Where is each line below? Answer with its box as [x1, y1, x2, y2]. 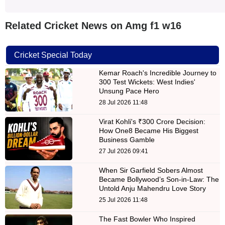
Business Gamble [98, 135, 155, 144]
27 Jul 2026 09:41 [98, 147, 148, 155]
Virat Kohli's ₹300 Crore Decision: [98, 117, 205, 126]
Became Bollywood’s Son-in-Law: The [98, 175, 219, 183]
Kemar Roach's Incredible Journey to [98, 68, 216, 77]
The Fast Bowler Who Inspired [98, 214, 195, 223]
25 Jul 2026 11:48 [98, 196, 148, 203]
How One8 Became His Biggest [98, 126, 198, 135]
